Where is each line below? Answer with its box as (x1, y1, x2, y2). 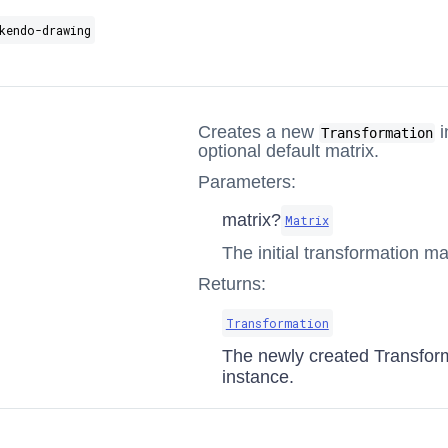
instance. (221, 367, 294, 387)
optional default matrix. (197, 141, 379, 161)
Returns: (197, 274, 266, 294)
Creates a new (197, 122, 319, 142)
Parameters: (197, 172, 296, 192)
